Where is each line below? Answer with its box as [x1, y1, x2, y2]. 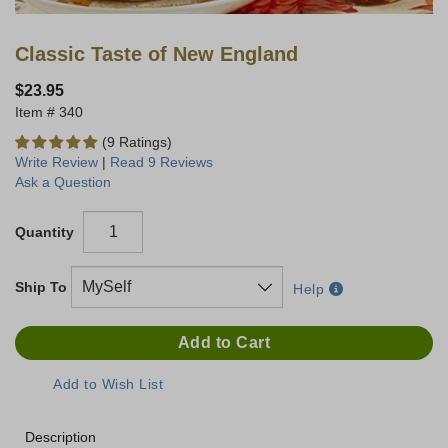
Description [25, 429, 96, 446]
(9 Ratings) [102, 134, 172, 151]
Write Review [15, 154, 98, 171]
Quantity [15, 224, 74, 241]
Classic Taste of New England [15, 43, 298, 66]
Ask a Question [15, 174, 111, 191]
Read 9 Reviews [110, 154, 213, 171]
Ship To [15, 279, 67, 296]
